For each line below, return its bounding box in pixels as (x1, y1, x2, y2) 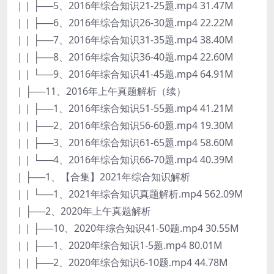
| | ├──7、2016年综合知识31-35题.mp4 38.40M (17, 32, 234, 46)
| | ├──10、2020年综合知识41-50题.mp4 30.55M (17, 221, 239, 235)
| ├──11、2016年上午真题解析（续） (17, 84, 186, 98)
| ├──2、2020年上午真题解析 (17, 204, 151, 218)
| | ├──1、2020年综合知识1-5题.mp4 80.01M (17, 238, 223, 252)
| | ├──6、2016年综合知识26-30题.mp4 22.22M (17, 15, 234, 29)
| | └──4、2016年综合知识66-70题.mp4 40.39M (17, 152, 234, 166)
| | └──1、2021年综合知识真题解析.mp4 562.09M (17, 187, 243, 201)
